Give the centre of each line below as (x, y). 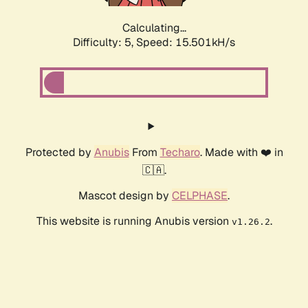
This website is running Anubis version (134, 221)
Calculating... (154, 28)
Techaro (180, 153)
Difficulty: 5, (104, 43)
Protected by (59, 153)
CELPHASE (200, 196)
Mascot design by (125, 196)
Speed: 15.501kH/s (186, 43)
